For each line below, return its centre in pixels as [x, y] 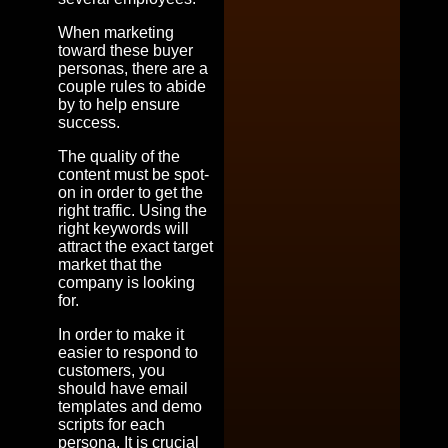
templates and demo [130, 406]
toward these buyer [125, 50]
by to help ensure [119, 104]
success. [89, 122]
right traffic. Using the [132, 210]
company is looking [126, 282]
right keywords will [123, 228]
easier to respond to [128, 352]
